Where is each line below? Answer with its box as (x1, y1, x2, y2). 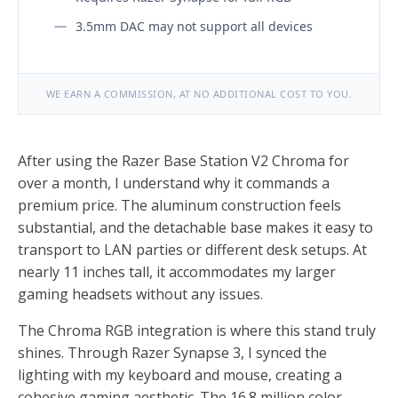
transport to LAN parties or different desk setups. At (18, 239, 367, 259)
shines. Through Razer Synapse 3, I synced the (18, 342, 327, 362)
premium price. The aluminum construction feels (18, 195, 341, 215)
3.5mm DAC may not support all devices (76, 17, 313, 35)
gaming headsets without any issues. (18, 283, 263, 304)
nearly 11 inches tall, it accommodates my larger (18, 261, 336, 282)
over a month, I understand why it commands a (18, 172, 330, 193)
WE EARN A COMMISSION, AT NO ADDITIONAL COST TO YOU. (45, 86, 353, 100)
